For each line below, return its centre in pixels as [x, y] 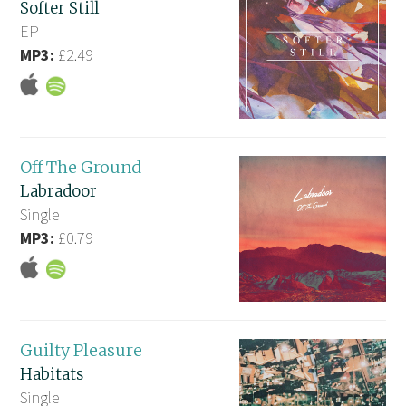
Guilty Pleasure [82, 351]
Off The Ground [81, 167]
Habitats [52, 375]
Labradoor [59, 191]
